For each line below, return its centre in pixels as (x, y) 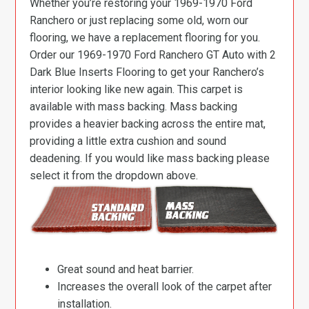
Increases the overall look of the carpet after (165, 286)
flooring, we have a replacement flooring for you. (145, 38)
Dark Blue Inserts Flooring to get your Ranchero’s (147, 72)
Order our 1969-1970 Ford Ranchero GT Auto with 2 (153, 55)
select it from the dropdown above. (114, 176)
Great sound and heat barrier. (126, 269)
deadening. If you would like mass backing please (150, 159)
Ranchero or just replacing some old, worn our (139, 21)
